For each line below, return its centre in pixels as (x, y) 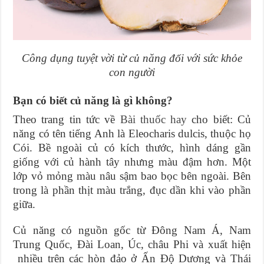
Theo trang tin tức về (67, 120)
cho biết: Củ (219, 120)
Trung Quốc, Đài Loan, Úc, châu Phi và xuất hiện (132, 245)
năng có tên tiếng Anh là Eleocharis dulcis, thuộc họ (132, 134)
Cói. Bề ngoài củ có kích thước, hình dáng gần (132, 148)
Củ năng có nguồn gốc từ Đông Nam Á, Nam (132, 230)
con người (132, 72)
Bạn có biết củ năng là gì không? (93, 101)
